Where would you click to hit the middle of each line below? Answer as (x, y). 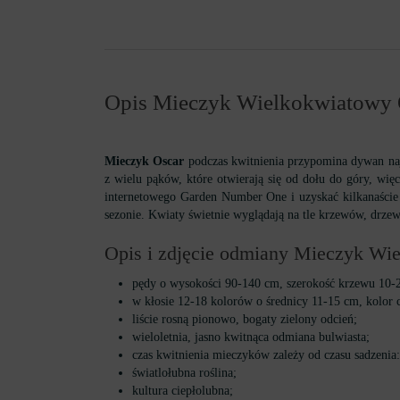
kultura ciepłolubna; (182, 391)
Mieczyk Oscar (145, 161)
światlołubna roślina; (184, 373)
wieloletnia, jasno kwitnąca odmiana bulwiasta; (250, 337)
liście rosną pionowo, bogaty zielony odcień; (244, 319)
